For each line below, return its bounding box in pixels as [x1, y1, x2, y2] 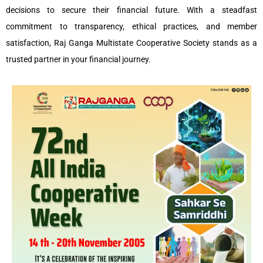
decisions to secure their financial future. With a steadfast [6, 5, 257, 15]
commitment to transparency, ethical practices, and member [6, 22, 257, 32]
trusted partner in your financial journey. [6, 55, 151, 65]
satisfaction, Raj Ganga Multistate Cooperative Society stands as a [6, 38, 257, 48]
